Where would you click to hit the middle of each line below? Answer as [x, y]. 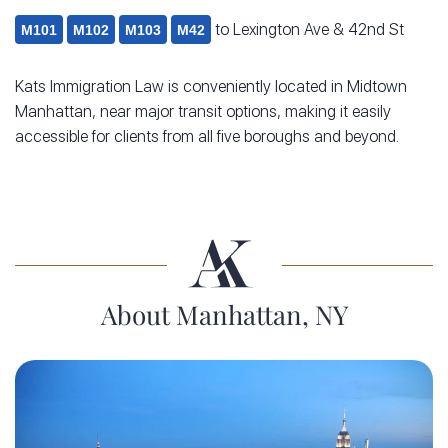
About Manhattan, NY [224, 315]
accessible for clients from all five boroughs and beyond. [207, 137]
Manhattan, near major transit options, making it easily [203, 112]
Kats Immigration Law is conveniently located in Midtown [211, 87]
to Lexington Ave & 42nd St [307, 30]
